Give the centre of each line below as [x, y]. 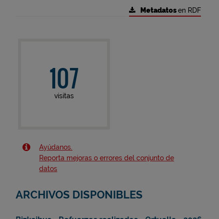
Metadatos [159, 10]
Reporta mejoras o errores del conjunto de [107, 158]
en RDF [189, 10]
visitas [64, 96]
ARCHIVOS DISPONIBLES [79, 195]
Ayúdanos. [56, 147]
